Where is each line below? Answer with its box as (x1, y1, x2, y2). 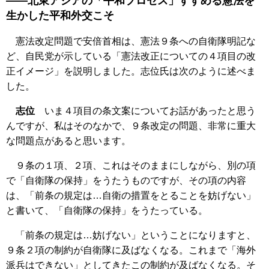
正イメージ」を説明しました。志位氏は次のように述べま (6, 66, 256, 77)
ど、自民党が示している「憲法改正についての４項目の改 (6, 51, 256, 62)
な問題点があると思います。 (6, 136, 131, 147)
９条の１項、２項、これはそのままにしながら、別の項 (6, 160, 256, 171)
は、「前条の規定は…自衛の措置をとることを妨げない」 (6, 190, 256, 201)
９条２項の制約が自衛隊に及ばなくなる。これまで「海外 (6, 245, 256, 256)
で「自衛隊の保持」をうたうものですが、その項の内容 (6, 175, 246, 186)
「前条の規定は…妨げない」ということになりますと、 (6, 230, 256, 241)
